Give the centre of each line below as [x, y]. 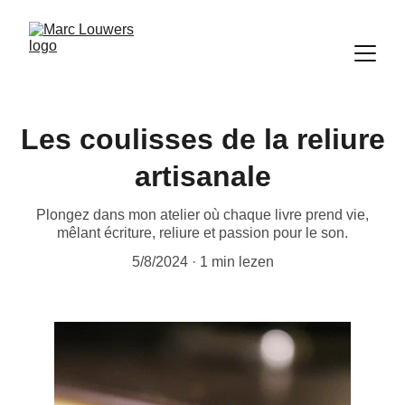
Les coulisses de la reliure [202, 139]
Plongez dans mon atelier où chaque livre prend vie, [202, 215]
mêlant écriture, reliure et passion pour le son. [202, 233]
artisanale [202, 176]
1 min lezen [236, 262]
